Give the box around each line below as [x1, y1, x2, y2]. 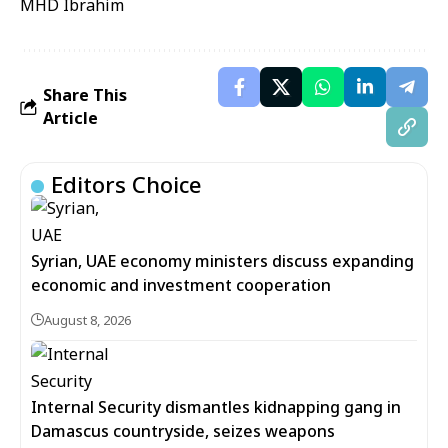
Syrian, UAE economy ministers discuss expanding [31, 250, 414, 272]
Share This [43, 84, 127, 106]
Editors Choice [51, 169, 202, 199]
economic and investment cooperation [31, 274, 331, 296]
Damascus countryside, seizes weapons [31, 420, 335, 442]
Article [43, 107, 98, 129]
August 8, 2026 [44, 311, 131, 329]
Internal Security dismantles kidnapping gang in [31, 396, 401, 418]
